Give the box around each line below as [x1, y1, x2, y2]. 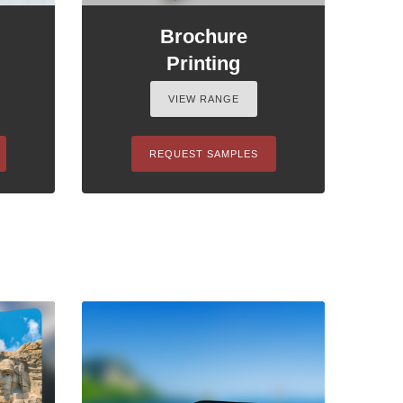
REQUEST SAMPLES [148, 148, 258, 159]
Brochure [159, 24, 247, 48]
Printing [166, 51, 240, 75]
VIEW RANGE [167, 93, 239, 104]
